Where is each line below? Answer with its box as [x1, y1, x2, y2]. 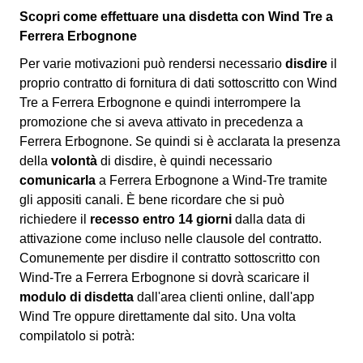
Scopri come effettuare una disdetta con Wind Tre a [19, 9, 333, 23]
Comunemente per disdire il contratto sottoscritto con [19, 250, 320, 265]
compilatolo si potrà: [19, 328, 135, 343]
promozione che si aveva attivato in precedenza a [19, 114, 303, 129]
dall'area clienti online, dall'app [134, 289, 314, 304]
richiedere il [19, 211, 90, 226]
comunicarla [19, 173, 96, 187]
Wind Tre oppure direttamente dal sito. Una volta [19, 309, 296, 323]
